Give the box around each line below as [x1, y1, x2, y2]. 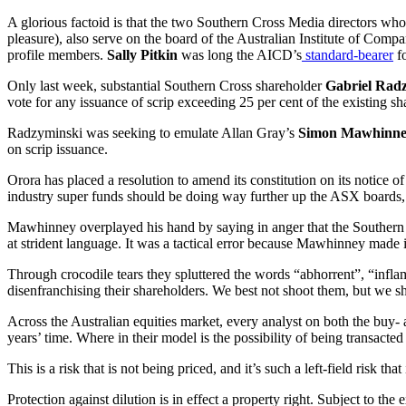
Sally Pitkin [107, 46, 181, 63]
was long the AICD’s [181, 46, 302, 63]
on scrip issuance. [7, 140, 108, 157]
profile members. [7, 46, 107, 63]
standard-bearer [302, 46, 393, 63]
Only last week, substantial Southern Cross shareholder [7, 77, 325, 93]
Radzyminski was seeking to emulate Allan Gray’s [7, 124, 298, 140]
